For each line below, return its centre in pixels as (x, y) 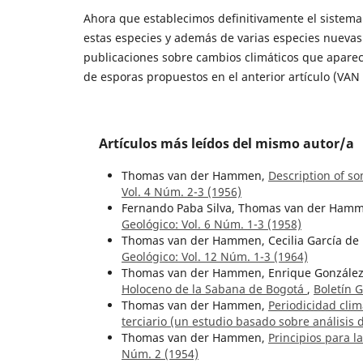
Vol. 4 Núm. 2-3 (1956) (181, 191)
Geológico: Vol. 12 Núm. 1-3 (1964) (215, 256)
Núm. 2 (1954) (160, 353)
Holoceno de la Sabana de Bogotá (214, 288)
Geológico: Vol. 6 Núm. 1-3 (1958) (211, 224)
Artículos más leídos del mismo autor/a (226, 143)
